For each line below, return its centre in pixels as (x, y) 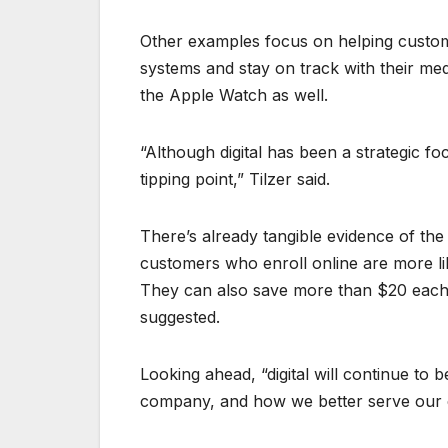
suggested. (180, 317)
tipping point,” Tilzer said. (235, 179)
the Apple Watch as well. (234, 95)
